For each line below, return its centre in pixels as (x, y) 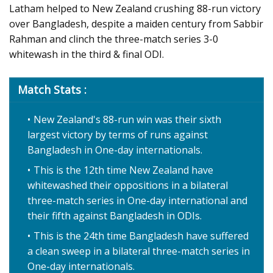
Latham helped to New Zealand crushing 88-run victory (135, 9)
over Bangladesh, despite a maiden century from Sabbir (136, 24)
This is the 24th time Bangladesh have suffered (141, 236)
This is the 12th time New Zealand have (123, 170)
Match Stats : (52, 90)
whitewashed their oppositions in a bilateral (128, 186)
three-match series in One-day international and (137, 201)
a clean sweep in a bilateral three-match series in (139, 251)
